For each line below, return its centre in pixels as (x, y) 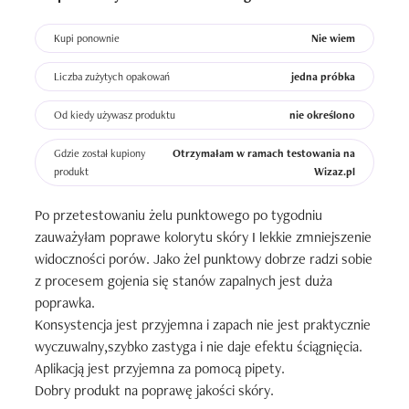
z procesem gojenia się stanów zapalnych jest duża (184, 281)
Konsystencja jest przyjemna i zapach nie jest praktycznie (203, 325)
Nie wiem (333, 38)
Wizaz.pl (335, 172)
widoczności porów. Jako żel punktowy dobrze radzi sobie (204, 259)
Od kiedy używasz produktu (115, 115)
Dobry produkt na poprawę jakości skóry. (154, 390)
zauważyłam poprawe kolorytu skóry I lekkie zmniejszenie (203, 237)
